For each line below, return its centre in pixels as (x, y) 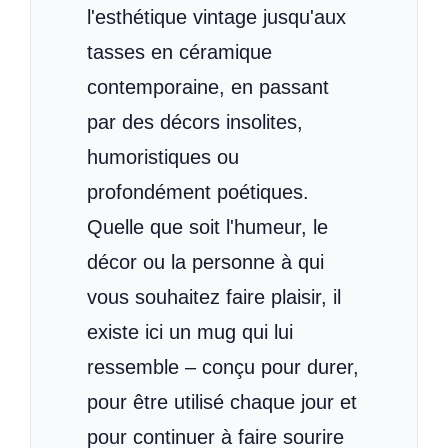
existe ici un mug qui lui (190, 332)
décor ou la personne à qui (205, 262)
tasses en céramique (179, 52)
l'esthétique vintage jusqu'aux (216, 17)
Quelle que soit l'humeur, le (207, 227)
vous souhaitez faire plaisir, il (214, 297)
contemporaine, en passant (208, 87)
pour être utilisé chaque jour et (222, 402)
